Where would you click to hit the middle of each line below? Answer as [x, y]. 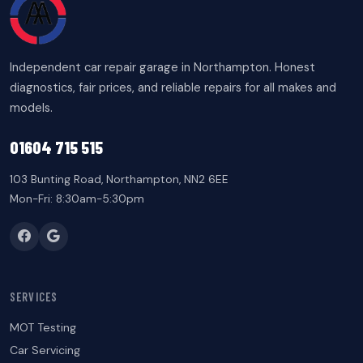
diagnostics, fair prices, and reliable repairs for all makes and [173, 88]
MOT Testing [43, 328]
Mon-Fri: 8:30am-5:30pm [77, 199]
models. [31, 108]
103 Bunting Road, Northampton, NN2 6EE [119, 180]
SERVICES [34, 297]
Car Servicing [45, 350]
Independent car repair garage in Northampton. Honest [162, 68]
